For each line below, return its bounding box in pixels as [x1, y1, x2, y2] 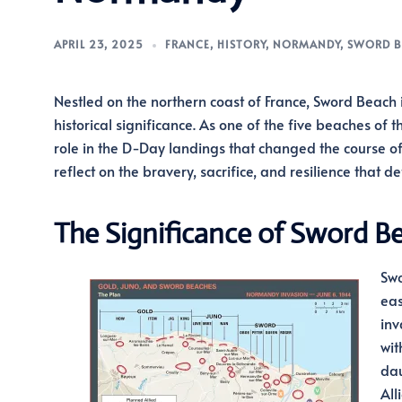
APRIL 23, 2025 [53, 37, 144, 51]
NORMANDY [272, 37, 340, 51]
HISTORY [216, 37, 266, 51]
